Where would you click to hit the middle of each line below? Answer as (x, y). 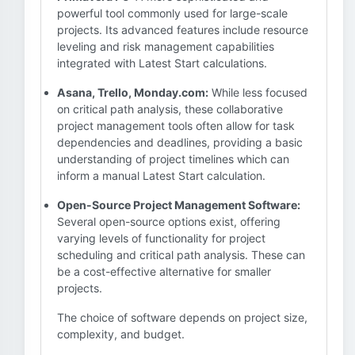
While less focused (258, 92)
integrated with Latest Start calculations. (162, 63)
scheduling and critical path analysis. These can (181, 255)
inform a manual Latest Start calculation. (161, 176)
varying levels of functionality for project (161, 238)
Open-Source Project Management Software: (179, 205)
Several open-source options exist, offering (169, 221)
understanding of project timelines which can (173, 159)
